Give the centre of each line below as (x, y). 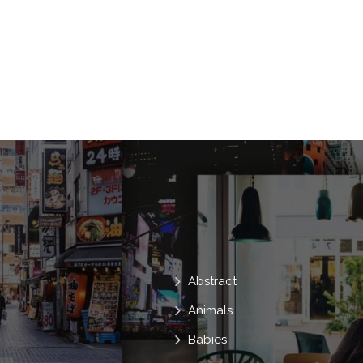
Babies (208, 339)
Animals (211, 310)
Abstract (213, 281)
